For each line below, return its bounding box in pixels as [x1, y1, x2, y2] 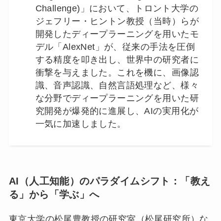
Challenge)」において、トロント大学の [35, 3, 198, 13]
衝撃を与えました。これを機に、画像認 [35, 67, 199, 77]
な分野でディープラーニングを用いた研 [35, 93, 199, 103]
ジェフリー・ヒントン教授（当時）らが [35, 16, 199, 26]
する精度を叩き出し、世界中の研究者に [35, 54, 199, 65]
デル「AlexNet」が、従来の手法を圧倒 [35, 41, 195, 52]
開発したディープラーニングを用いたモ [35, 29, 199, 39]
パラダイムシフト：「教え [89, 176, 211, 187]
